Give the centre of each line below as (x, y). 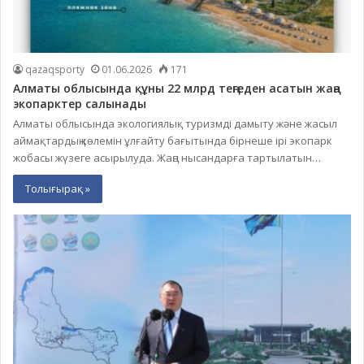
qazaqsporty (55, 70)
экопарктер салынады (80, 104)
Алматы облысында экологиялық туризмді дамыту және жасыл (175, 124)
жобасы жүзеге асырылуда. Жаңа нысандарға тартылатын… (167, 158)
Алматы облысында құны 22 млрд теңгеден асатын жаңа (177, 89)
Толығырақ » (58, 189)
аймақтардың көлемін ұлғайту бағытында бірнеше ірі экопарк (173, 141)
